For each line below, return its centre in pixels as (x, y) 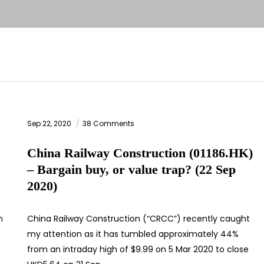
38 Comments (108, 124)
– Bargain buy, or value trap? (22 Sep (131, 170)
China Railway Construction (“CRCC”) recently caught (138, 219)
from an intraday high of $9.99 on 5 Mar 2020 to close (138, 250)
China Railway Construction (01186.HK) (140, 153)
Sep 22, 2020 (50, 124)
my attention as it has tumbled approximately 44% (133, 234)
